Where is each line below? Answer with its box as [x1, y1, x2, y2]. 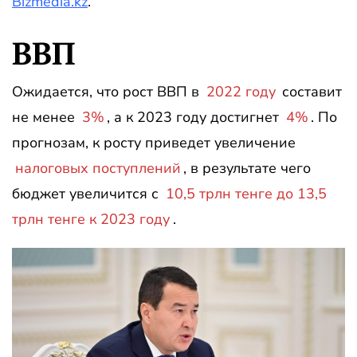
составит [278, 82, 343, 101]
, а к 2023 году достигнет [107, 108, 284, 127]
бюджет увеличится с [12, 184, 163, 203]
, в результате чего [183, 159, 312, 178]
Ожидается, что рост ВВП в [12, 82, 203, 101]
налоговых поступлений [14, 159, 181, 178]
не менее [12, 108, 79, 127]
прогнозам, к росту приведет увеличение [12, 133, 296, 152]
